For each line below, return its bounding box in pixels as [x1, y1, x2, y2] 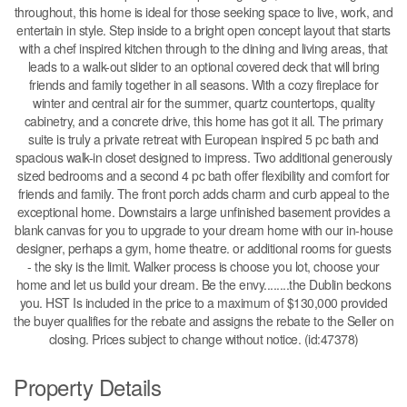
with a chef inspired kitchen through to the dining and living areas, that [19, 38, 388, 57]
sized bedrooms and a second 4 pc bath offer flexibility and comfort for [17, 165, 390, 184]
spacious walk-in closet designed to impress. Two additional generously [15, 147, 392, 166]
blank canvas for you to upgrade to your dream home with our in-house [15, 220, 392, 239]
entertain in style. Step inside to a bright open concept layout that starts [16, 20, 391, 39]
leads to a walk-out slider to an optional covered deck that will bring [27, 56, 380, 75]
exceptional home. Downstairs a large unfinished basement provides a [16, 202, 391, 221]
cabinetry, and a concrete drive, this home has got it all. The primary [24, 111, 383, 130]
